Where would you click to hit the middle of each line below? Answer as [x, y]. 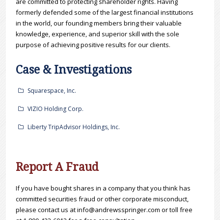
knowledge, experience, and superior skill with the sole [98, 34]
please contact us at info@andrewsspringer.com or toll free [104, 210]
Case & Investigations [74, 70]
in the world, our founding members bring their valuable [99, 23]
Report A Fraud [57, 167]
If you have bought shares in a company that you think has [103, 188]
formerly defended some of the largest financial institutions [105, 13]
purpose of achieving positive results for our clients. [93, 45]
